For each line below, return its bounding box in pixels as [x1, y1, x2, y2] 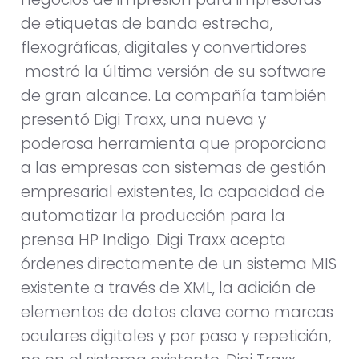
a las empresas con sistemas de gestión [21, 156, 326, 179]
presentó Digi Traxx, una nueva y [21, 108, 266, 131]
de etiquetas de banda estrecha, [21, 12, 272, 34]
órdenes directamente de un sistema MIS [21, 252, 337, 275]
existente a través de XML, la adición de [21, 276, 316, 299]
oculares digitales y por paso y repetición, [21, 325, 331, 347]
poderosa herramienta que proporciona [21, 132, 327, 155]
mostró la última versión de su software [21, 60, 326, 83]
